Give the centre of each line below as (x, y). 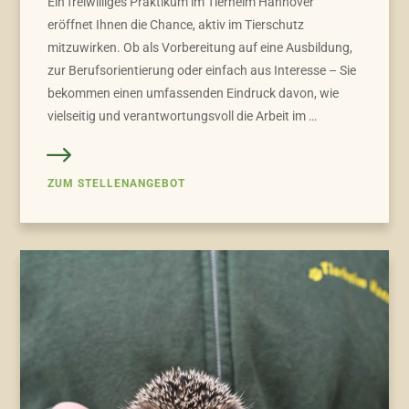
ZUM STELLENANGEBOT (117, 183)
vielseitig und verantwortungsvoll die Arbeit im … (183, 116)
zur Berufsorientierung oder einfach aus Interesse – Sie (202, 71)
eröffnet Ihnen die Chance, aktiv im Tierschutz (176, 25)
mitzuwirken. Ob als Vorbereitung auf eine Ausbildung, (200, 48)
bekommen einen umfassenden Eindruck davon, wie (194, 94)
